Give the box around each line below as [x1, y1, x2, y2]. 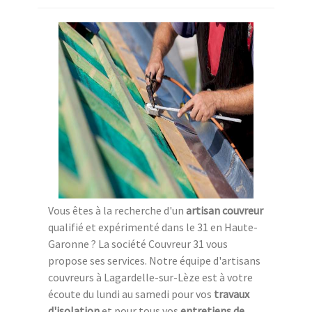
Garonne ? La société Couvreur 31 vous [48, 236, 228, 251]
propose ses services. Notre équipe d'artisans [48, 253, 260, 267]
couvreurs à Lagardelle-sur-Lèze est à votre [48, 270, 253, 284]
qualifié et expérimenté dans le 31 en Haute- [48, 219, 258, 234]
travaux [214, 286, 249, 301]
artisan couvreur [186, 203, 263, 217]
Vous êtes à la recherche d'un [48, 203, 186, 217]
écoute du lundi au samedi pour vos [48, 286, 214, 301]
